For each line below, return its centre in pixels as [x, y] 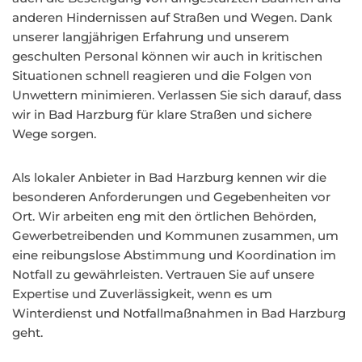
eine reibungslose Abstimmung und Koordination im [174, 255]
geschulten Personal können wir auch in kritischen [167, 56]
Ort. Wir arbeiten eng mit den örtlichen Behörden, [164, 216]
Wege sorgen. [54, 134]
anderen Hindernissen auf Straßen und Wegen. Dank [172, 17]
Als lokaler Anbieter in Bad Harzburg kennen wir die [169, 177]
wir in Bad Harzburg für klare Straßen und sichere [162, 114]
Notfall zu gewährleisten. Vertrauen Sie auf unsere [163, 274]
